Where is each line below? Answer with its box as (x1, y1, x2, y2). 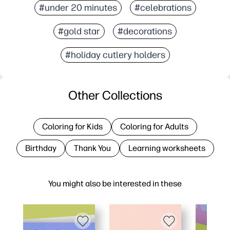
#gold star (58, 25, 100, 37)
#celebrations (134, 2, 191, 13)
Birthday (25, 143, 56, 153)
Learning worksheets (128, 143, 205, 153)
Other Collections (68, 87, 162, 103)
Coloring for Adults (120, 121, 188, 131)
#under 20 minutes (39, 2, 117, 13)
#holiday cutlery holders (65, 49, 165, 61)
